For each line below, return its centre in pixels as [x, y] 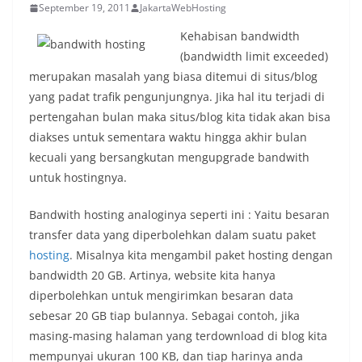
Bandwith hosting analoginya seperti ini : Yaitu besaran [179, 215]
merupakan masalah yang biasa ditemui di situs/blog [173, 77]
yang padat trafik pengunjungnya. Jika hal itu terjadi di [177, 97]
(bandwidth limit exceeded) [254, 57]
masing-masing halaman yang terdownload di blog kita [178, 336]
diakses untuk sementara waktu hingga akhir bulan [168, 137]
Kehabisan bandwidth [240, 36]
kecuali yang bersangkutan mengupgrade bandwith [169, 158]
